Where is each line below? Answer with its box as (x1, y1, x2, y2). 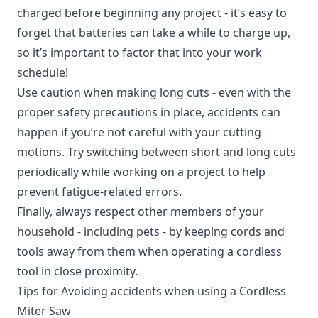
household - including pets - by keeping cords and (17, 224, 285, 239)
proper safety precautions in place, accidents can (17, 104, 280, 120)
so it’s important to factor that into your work (17, 45, 262, 60)
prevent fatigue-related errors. (17, 184, 182, 199)
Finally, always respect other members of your (17, 204, 264, 219)
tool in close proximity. (17, 263, 138, 279)
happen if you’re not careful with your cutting (17, 124, 261, 140)
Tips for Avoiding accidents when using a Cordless (17, 283, 286, 299)
